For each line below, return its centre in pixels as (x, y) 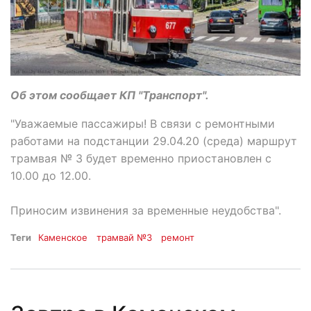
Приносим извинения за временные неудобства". (146, 210)
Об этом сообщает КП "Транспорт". (110, 95)
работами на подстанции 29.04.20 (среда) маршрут (154, 141)
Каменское (63, 237)
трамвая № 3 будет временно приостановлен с (141, 158)
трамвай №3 (125, 237)
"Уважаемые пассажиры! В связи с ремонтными (143, 123)
